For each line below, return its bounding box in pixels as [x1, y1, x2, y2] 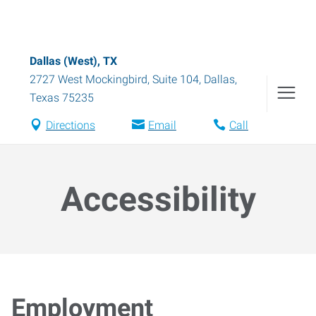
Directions [45, 119, 95, 132]
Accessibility [60, 179, 256, 219]
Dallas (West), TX [30, 54, 117, 68]
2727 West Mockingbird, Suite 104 [30, 73, 199, 86]
